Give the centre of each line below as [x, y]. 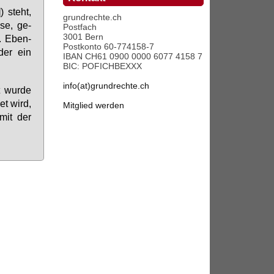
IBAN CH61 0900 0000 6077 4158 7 [133, 56]
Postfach [80, 27]
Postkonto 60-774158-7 [109, 46]
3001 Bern [83, 37]
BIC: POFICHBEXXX [103, 66]
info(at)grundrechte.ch [106, 86]
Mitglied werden [94, 105]
